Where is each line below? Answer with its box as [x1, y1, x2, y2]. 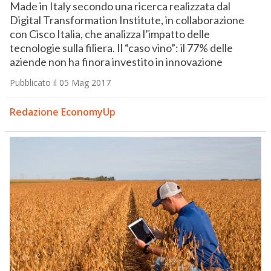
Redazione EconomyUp [9, 105, 116, 119]
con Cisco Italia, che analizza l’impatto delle [9, 27, 210, 41]
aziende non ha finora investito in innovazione [9, 55, 223, 69]
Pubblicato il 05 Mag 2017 [9, 77, 111, 89]
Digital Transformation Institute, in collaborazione [9, 13, 244, 27]
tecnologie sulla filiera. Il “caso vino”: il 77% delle [9, 41, 233, 55]
